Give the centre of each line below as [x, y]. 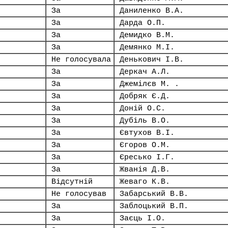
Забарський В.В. [154, 194]
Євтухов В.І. [147, 133]
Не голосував [79, 194]
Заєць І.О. [142, 218]
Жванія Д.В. [145, 169]
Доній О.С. [142, 108]
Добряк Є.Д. [145, 96]
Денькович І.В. [152, 60]
